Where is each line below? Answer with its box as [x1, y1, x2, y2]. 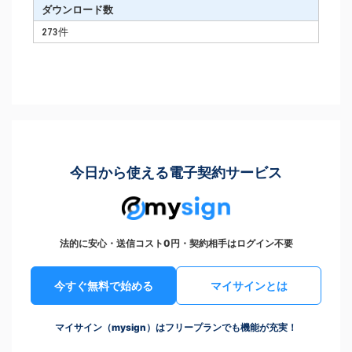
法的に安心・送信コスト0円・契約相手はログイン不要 [59, 237, 293, 250]
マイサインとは [210, 279, 288, 293]
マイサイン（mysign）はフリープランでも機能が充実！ [55, 321, 297, 334]
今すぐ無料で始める [53, 279, 153, 293]
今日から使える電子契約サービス [70, 164, 282, 181]
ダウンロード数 [42, 4, 113, 16]
